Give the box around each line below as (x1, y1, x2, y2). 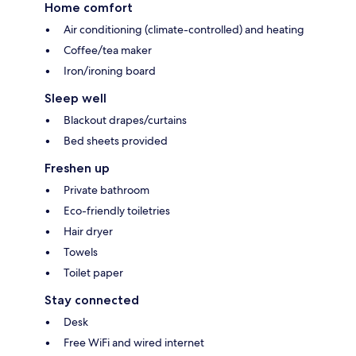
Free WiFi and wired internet (64, 335, 204, 350)
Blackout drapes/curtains (64, 113, 187, 128)
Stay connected (44, 292, 139, 308)
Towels (64, 245, 98, 260)
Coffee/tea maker (64, 43, 152, 58)
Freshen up (44, 161, 110, 176)
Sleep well (44, 91, 106, 106)
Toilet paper (64, 265, 123, 281)
